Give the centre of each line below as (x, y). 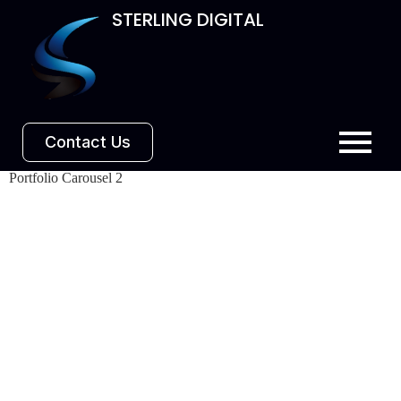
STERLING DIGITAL (188, 20)
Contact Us (88, 141)
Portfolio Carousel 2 (66, 177)
